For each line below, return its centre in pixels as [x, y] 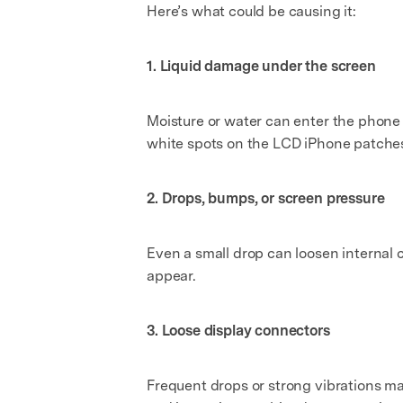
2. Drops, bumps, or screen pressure [266, 198]
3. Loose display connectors [238, 331]
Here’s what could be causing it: [251, 11]
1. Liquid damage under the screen [261, 66]
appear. [171, 276]
